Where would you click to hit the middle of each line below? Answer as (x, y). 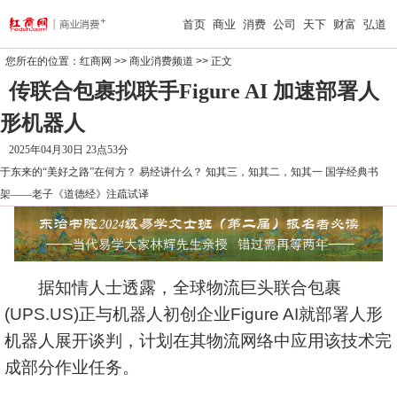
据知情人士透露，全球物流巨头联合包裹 (173, 288)
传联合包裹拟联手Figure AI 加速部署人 (194, 91)
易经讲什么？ (171, 172)
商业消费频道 (161, 61)
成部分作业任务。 (72, 367)
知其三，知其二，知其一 (264, 172)
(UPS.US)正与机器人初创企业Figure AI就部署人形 (194, 314)
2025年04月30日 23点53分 (69, 150)
